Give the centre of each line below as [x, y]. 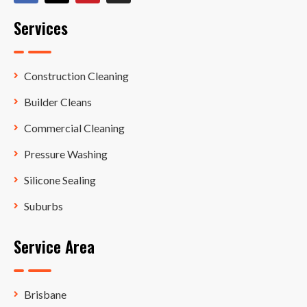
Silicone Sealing [60, 180]
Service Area [54, 247]
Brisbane [45, 295]
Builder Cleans [58, 102]
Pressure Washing [66, 154]
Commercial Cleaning [74, 128]
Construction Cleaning [76, 76]
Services [41, 28]
